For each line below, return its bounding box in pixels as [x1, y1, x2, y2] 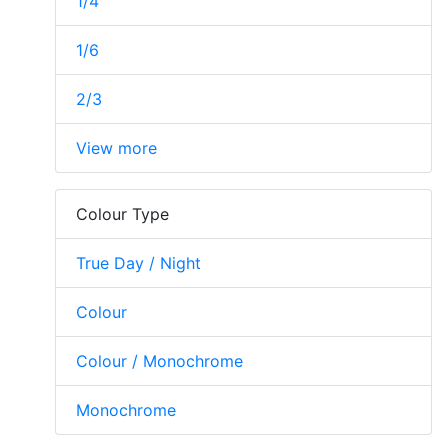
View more [76, 138, 157, 159]
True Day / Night [76, 253, 201, 274]
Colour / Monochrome [76, 351, 243, 372]
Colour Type [76, 204, 169, 225]
